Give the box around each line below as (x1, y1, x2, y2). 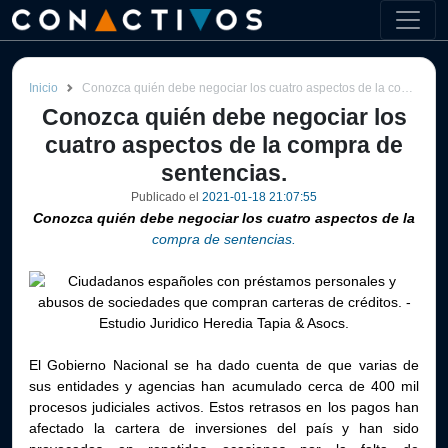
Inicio (29, 81, 58, 95)
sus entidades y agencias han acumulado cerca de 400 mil (29, 378, 419, 394)
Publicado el (131, 190, 202, 204)
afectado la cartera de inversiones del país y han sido (29, 420, 419, 436)
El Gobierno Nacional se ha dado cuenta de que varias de (29, 357, 419, 373)
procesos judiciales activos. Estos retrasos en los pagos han (29, 399, 419, 415)
